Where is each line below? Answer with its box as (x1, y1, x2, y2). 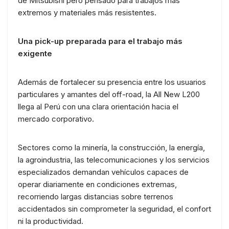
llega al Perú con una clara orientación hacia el (18, 101, 178, 111)
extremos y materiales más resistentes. (18, 7, 156, 17)
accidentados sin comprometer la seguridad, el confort (18, 203, 211, 214)
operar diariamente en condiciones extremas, (18, 179, 177, 189)
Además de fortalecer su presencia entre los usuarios (18, 77, 206, 87)
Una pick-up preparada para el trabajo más (18, 36, 182, 46)
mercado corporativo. (18, 113, 94, 124)
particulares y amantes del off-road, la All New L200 (18, 89, 200, 99)
